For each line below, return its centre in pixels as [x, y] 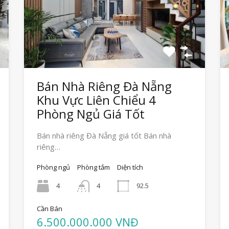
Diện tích [130, 167]
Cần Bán [50, 209]
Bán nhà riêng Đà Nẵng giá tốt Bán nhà [104, 136]
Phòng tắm [94, 167]
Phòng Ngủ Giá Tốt [91, 114]
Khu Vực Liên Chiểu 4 [97, 100]
